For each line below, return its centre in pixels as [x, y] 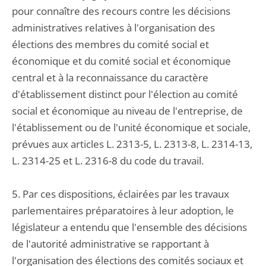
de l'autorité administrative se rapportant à [110, 244]
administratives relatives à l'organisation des [113, 28]
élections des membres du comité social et [110, 44]
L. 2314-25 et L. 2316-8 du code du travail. [108, 161]
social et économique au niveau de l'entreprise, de [127, 111]
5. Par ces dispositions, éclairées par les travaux [121, 194]
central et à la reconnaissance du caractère [110, 77]
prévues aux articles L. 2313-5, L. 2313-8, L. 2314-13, [132, 144]
